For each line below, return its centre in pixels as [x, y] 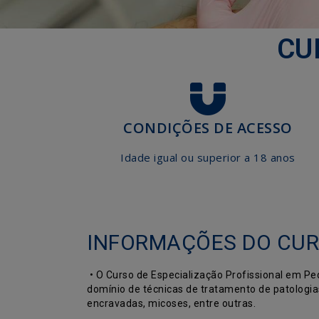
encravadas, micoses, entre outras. [171, 303]
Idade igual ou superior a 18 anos [208, 157]
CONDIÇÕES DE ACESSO [208, 128]
